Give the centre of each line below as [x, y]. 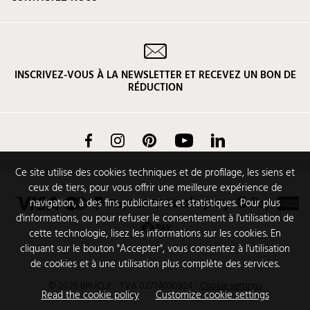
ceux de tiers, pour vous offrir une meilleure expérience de [155, 188]
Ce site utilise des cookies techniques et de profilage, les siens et [155, 173]
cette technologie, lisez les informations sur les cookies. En [155, 234]
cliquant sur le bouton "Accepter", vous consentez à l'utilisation [155, 249]
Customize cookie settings [212, 295]
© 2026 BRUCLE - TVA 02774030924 [120, 286]
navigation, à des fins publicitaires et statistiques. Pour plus [155, 203]
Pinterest [174, 140]
